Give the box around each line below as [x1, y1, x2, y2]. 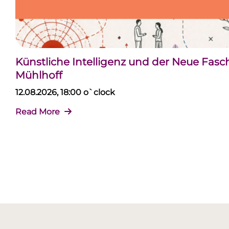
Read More [15, 106, 62, 117]
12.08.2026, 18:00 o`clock [15, 87, 115, 97]
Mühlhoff [15, 68, 62, 81]
